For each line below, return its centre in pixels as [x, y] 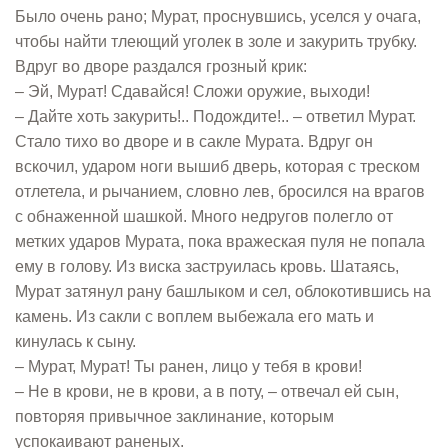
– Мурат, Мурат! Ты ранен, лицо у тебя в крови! [188, 366]
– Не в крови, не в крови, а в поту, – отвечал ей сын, [207, 391]
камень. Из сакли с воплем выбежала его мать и [194, 316]
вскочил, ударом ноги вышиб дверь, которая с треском [217, 166]
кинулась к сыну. [75, 341]
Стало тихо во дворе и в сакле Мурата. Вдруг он [194, 141]
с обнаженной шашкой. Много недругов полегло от [204, 216]
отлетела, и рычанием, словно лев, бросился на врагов [220, 191]
